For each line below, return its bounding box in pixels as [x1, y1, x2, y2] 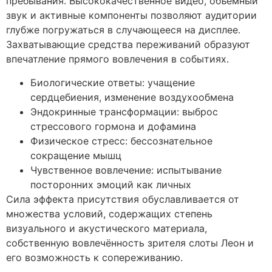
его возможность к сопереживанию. [6, 251, 183, 263]
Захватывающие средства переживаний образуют [6, 38, 250, 51]
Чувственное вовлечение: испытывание [30, 163, 222, 176]
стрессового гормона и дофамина [30, 120, 196, 132]
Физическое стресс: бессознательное [30, 134, 212, 147]
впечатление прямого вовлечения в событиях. [6, 53, 229, 66]
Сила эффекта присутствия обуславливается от [6, 192, 239, 205]
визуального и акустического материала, [6, 222, 207, 234]
